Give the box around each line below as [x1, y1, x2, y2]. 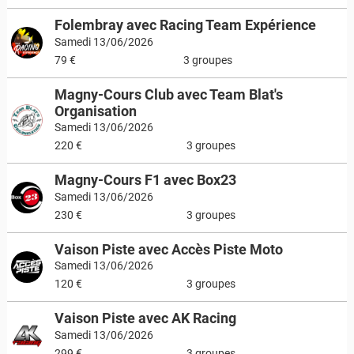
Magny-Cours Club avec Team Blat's [54, 85, 283, 103]
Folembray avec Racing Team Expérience [54, 17, 316, 33]
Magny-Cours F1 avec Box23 [54, 171, 236, 188]
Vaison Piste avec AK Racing [54, 310, 236, 326]
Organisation [54, 102, 137, 119]
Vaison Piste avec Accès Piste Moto [54, 240, 283, 258]
